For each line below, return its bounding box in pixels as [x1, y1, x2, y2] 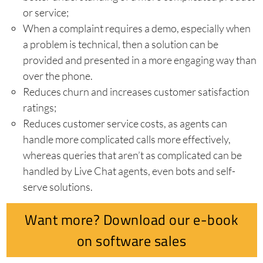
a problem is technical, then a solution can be [22, 38, 218, 51]
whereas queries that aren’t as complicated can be [22, 149, 242, 162]
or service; [22, 6, 69, 19]
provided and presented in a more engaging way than [22, 53, 257, 67]
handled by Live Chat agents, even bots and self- [22, 164, 235, 178]
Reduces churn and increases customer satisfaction [22, 85, 249, 99]
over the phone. [22, 69, 93, 83]
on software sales [76, 230, 187, 252]
